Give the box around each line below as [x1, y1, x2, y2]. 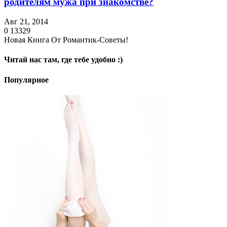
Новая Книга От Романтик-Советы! [4, 35, 128, 45]
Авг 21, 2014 [4, 17, 48, 26]
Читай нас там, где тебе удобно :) [4, 55, 123, 64]
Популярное [4, 75, 49, 84]
